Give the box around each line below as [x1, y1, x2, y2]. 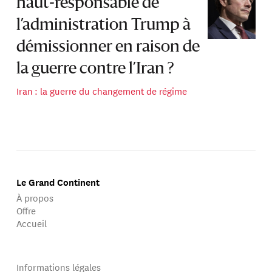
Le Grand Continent [16, 175, 100, 189]
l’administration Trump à [16, 17, 191, 33]
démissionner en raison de [16, 39, 200, 55]
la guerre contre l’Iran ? [16, 61, 174, 77]
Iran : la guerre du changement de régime [16, 84, 188, 98]
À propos [16, 191, 54, 205]
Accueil [16, 216, 47, 231]
